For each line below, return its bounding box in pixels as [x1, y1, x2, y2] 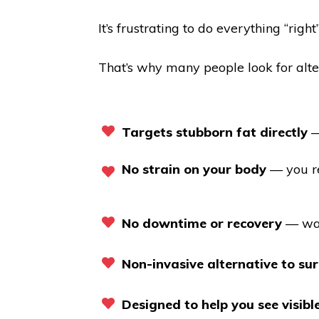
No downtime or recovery [122, 215, 282, 232]
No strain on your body [122, 161, 266, 178]
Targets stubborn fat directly [122, 124, 308, 141]
